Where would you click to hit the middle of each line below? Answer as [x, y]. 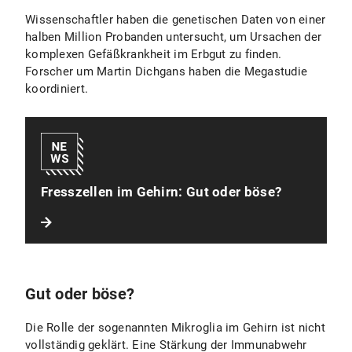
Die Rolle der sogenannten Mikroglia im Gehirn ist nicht [175, 328]
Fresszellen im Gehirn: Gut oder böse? [161, 192]
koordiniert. [57, 89]
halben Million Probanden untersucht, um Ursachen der [173, 37]
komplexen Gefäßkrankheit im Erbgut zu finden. [154, 54]
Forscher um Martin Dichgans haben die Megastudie [166, 71]
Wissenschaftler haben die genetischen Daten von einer [176, 20]
